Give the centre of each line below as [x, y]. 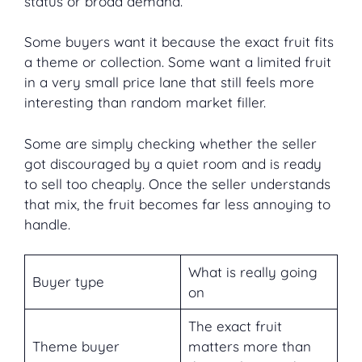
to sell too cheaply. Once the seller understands [177, 183]
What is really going [253, 272]
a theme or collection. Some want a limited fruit [178, 62]
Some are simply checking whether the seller [170, 143]
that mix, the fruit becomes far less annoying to [177, 204]
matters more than [249, 347]
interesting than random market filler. [145, 103]
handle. [47, 224]
